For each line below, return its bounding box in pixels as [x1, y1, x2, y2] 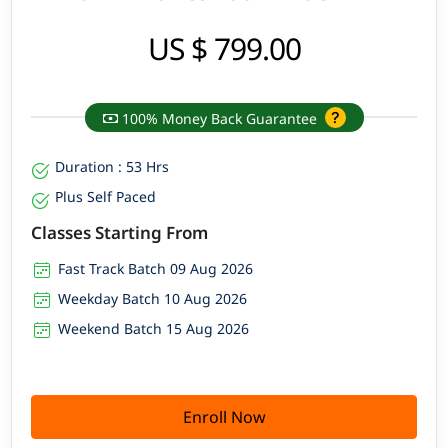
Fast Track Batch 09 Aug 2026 [58, 258, 254, 278]
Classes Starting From [31, 220, 209, 244]
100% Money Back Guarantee [117, 108, 321, 128]
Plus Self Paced [55, 186, 157, 206]
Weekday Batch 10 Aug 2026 [58, 288, 248, 308]
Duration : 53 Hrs [55, 156, 170, 176]
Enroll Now [182, 405, 266, 428]
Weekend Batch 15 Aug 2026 [58, 318, 250, 338]
